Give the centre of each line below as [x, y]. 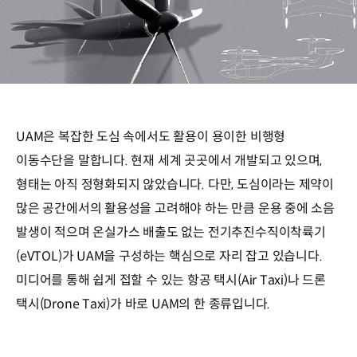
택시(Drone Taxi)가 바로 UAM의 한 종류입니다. [143, 304]
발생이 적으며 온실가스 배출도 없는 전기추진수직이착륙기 [171, 232]
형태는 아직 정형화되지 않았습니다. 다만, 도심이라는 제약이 [175, 184]
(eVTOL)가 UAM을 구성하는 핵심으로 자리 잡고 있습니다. [169, 256]
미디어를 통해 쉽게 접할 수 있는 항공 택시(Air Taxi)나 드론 [171, 280]
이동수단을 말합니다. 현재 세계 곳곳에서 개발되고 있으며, [169, 160]
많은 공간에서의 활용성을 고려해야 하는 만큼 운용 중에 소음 [176, 208]
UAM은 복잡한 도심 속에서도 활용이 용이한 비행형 [151, 136]
